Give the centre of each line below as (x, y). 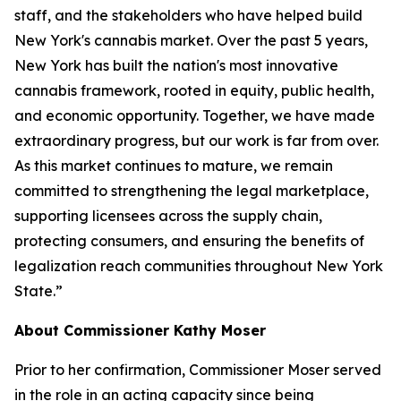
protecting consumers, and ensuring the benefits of (189, 241)
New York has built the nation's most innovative (176, 65)
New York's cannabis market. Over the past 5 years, (191, 40)
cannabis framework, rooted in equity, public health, (194, 90)
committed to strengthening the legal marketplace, (192, 191)
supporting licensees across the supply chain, (168, 216)
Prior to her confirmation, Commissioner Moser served (198, 370)
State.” (38, 291)
